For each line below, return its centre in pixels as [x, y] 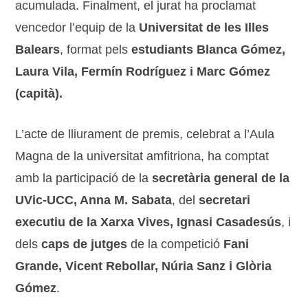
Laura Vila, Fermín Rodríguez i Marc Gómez [143, 71]
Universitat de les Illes [204, 27]
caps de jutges [85, 244]
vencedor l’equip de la [77, 27]
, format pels [96, 49]
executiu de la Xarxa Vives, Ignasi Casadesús [148, 222]
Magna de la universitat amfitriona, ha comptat [142, 156]
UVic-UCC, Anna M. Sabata [94, 200]
